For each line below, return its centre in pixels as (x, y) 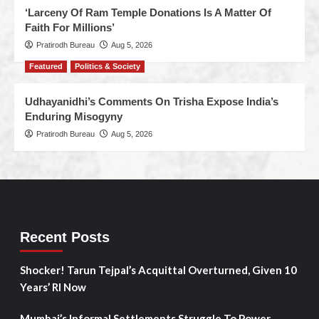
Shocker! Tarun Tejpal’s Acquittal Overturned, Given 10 (158, 270)
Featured (46, 67)
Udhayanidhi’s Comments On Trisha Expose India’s (152, 102)
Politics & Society (108, 67)
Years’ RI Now (53, 287)
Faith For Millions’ (70, 28)
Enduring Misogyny (74, 117)
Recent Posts (64, 237)
